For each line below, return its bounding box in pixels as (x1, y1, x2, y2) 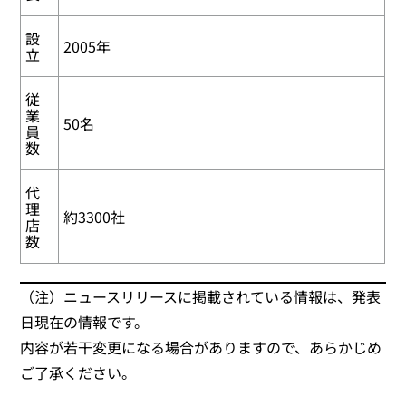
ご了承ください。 (20, 361, 137, 383)
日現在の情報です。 (20, 310, 150, 333)
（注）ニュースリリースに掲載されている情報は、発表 (20, 285, 382, 307)
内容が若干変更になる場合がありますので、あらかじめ (20, 335, 382, 358)
